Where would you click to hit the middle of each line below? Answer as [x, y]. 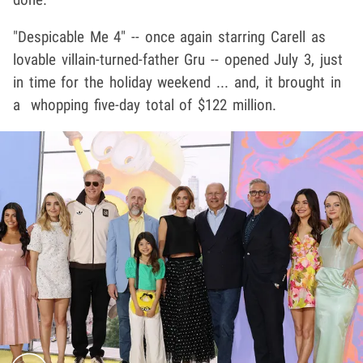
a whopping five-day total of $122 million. [145, 105]
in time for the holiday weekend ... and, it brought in [177, 83]
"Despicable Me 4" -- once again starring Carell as [169, 37]
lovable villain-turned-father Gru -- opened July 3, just [178, 60]
